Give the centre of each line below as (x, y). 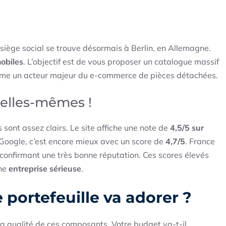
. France (200, 142)
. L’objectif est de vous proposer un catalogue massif (121, 62)
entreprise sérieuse (45, 169)
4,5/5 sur (187, 128)
